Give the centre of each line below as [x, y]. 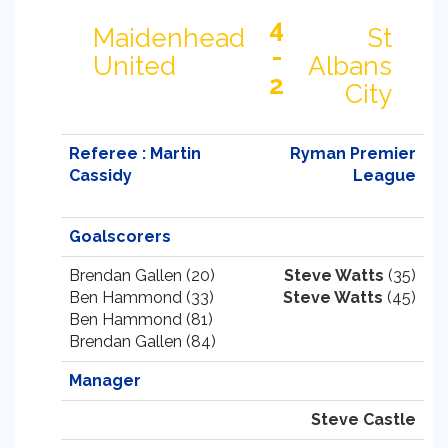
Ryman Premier [353, 153]
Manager [105, 380]
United [134, 66]
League [384, 175]
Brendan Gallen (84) [142, 341]
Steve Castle [363, 419]
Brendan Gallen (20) [142, 275]
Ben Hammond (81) [141, 319]
